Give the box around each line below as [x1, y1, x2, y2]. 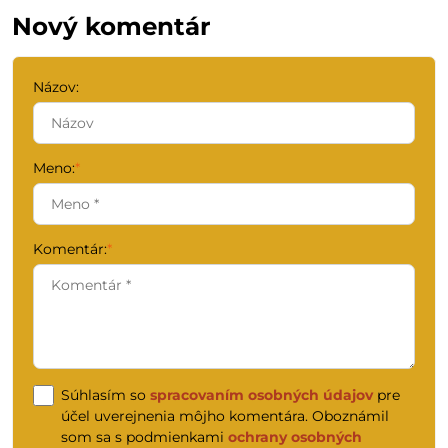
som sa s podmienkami [61, 428, 228, 446]
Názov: [33, 78, 79, 96]
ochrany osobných [228, 428, 362, 446]
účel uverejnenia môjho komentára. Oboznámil [61, 407, 389, 425]
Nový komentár [12, 11, 211, 41]
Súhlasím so [61, 386, 150, 404]
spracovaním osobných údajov [150, 386, 373, 404]
